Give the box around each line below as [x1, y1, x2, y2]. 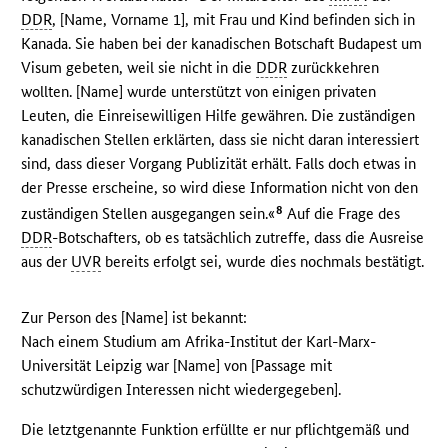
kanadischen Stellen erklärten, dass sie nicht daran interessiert [21, 130, 420, 150]
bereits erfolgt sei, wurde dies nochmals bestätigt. [101, 252, 425, 272]
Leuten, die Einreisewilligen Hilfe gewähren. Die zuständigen [21, 106, 416, 126]
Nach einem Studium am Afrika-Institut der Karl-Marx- [21, 332, 377, 352]
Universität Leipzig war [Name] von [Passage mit [21, 356, 333, 376]
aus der [21, 252, 72, 272]
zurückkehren [287, 58, 380, 78]
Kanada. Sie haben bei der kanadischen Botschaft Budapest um [21, 34, 423, 54]
